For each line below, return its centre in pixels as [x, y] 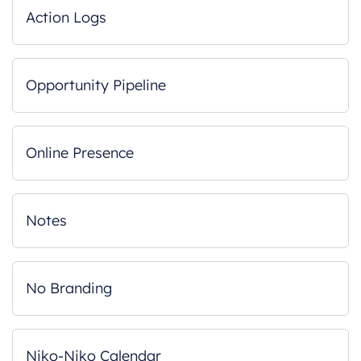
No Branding [69, 288]
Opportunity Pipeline [96, 85]
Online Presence [80, 153]
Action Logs [66, 17]
